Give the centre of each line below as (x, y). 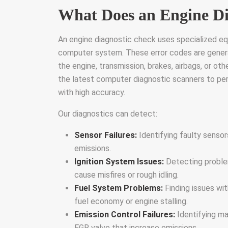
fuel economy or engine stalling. (131, 201)
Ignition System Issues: (119, 162)
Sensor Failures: (106, 135)
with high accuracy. (92, 92)
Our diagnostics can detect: (108, 114)
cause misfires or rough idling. (126, 175)
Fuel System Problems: (119, 188)
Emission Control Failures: (125, 215)
